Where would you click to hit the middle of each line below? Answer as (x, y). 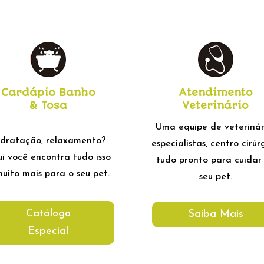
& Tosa (48, 106)
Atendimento (216, 93)
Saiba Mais (216, 214)
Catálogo (48, 214)
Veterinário (216, 106)
